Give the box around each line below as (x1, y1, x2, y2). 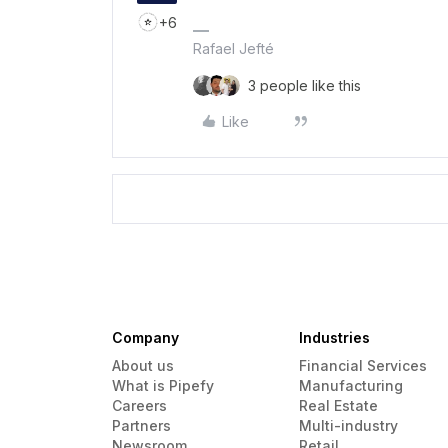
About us (112, 357, 174, 375)
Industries (298, 329, 370, 347)
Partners (112, 417, 171, 435)
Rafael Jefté (193, 40, 274, 58)
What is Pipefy (112, 377, 214, 395)
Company (112, 329, 179, 347)
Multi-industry (298, 417, 398, 435)
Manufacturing (298, 377, 403, 395)
